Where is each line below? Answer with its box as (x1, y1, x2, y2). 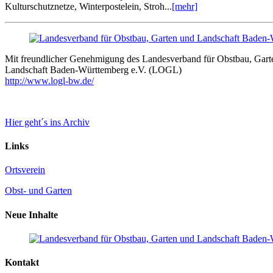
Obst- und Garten (5, 185, 72, 196)
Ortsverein (5, 165, 45, 175)
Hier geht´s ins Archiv (5, 116, 90, 127)
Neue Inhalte (5, 209, 58, 220)
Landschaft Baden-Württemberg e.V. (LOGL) (5, 64, 182, 75)
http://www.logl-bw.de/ (5, 75, 94, 86)
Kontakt (5, 257, 39, 268)
